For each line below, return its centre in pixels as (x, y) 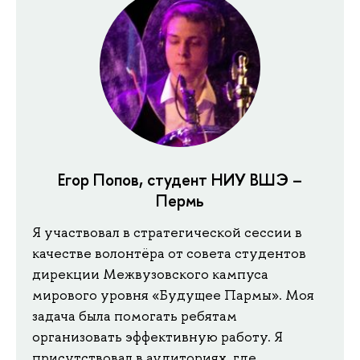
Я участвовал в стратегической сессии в (167, 233)
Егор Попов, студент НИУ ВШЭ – (180, 179)
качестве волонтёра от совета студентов (169, 254)
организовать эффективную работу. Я (157, 337)
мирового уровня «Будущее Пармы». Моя (173, 295)
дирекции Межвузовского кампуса (150, 274)
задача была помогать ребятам (135, 316)
